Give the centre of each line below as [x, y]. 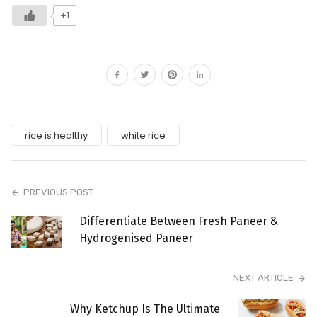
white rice [143, 135]
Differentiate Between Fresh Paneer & [178, 221]
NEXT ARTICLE [263, 278]
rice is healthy [56, 135]
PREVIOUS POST [59, 192]
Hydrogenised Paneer [136, 238]
